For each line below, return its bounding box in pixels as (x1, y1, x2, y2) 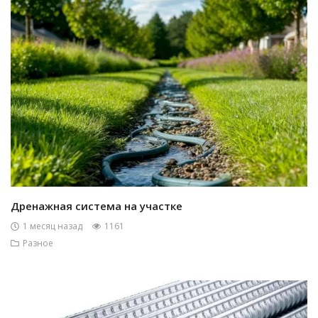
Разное (23, 236, 53, 249)
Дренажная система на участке (11, 198, 182, 213)
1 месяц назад (23, 219, 82, 232)
